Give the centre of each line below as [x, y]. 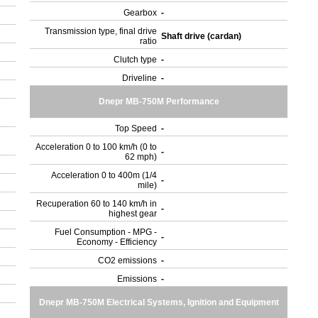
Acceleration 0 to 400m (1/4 [104, 175]
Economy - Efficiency [117, 242]
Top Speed [136, 128]
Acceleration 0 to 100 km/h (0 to [97, 147]
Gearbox [141, 13]
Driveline [140, 78]
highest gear [133, 214]
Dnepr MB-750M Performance [159, 102]
